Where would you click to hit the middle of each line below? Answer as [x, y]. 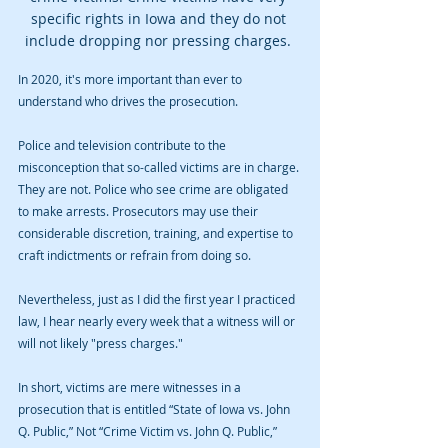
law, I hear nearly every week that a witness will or [158, 321]
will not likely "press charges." [103, 343]
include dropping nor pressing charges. [160, 41]
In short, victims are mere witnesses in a [131, 387]
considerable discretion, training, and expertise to [157, 233]
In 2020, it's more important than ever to [131, 79]
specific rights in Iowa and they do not [160, 19]
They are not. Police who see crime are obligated [154, 189]
